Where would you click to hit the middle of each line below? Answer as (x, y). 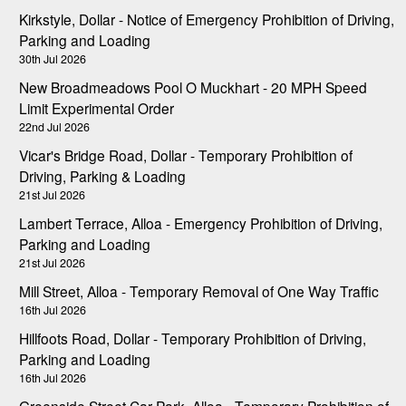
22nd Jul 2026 (54, 126)
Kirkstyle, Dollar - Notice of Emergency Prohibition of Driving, (207, 19)
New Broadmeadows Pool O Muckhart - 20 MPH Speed (193, 87)
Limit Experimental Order (97, 107)
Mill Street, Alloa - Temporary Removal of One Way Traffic (199, 290)
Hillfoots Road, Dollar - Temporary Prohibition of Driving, (193, 338)
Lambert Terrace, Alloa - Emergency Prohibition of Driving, (201, 222)
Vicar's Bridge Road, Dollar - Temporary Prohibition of (186, 155)
